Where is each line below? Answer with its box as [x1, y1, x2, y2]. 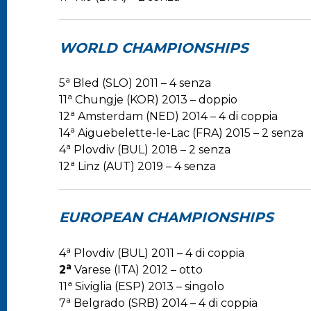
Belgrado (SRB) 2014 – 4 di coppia [71, 296, 258, 310]
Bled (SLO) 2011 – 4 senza [70, 76, 211, 90]
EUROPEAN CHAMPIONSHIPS [59, 208, 274, 226]
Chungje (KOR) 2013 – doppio [72, 93, 237, 107]
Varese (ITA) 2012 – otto [72, 262, 203, 276]
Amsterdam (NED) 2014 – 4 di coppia [75, 110, 278, 124]
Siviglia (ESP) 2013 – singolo [72, 279, 224, 293]
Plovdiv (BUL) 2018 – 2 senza [71, 143, 230, 157]
